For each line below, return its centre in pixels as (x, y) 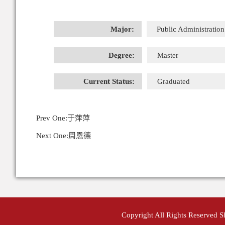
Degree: (122, 55)
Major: (122, 29)
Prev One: (52, 118)
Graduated (174, 81)
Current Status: (109, 81)
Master (168, 55)
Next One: (52, 136)
